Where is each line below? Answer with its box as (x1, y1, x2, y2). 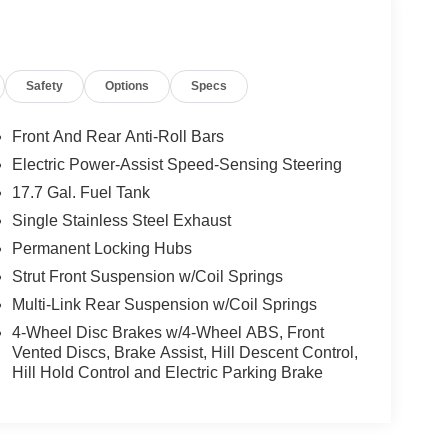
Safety (26, 78, 64, 93)
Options (105, 78, 150, 93)
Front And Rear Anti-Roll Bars (11, 128, 224, 146)
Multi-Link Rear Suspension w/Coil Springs (11, 296, 317, 314)
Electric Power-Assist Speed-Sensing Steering (11, 156, 342, 174)
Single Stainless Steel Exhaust (11, 212, 231, 230)
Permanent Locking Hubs (11, 240, 192, 258)
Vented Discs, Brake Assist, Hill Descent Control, (11, 344, 358, 362)
